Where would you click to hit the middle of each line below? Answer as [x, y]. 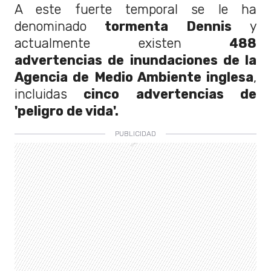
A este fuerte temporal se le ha [135, 10]
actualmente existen [98, 44]
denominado [51, 27]
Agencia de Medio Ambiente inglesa [134, 77]
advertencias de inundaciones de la [135, 60]
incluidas [41, 94]
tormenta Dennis [159, 27]
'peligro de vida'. [67, 111]
